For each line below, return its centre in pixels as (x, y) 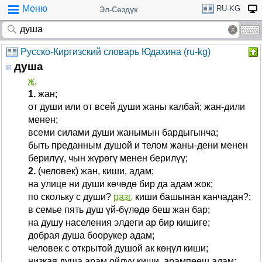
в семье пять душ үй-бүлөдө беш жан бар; (119, 210)
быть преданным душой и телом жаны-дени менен (138, 145)
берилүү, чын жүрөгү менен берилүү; (108, 158)
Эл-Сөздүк (119, 10)
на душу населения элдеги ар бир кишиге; (119, 223)
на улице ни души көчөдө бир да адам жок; (120, 184)
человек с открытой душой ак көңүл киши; (118, 248)
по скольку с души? (71, 197)
